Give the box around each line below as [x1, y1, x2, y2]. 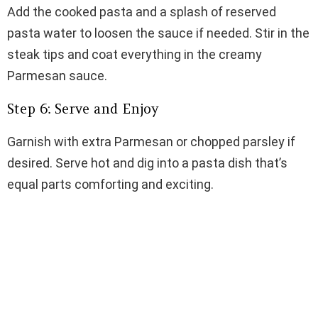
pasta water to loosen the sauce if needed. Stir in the [7, 26, 309, 41]
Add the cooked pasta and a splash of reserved [7, 4, 276, 20]
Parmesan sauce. [7, 68, 107, 84]
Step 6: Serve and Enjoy [7, 100, 158, 118]
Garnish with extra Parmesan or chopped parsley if [7, 134, 295, 150]
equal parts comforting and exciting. [7, 177, 214, 192]
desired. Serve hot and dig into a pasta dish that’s [7, 155, 287, 171]
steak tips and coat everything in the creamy [7, 47, 262, 62]
